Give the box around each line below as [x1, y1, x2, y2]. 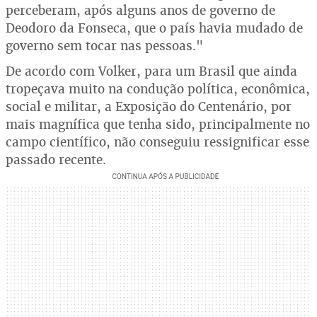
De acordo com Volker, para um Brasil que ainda [6, 63, 297, 79]
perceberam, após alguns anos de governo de [6, 2, 275, 18]
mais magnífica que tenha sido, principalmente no [6, 116, 310, 132]
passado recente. [6, 151, 106, 168]
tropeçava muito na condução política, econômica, [6, 81, 310, 97]
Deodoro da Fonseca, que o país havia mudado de [6, 20, 303, 36]
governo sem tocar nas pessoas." [6, 38, 203, 54]
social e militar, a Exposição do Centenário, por [6, 98, 292, 115]
